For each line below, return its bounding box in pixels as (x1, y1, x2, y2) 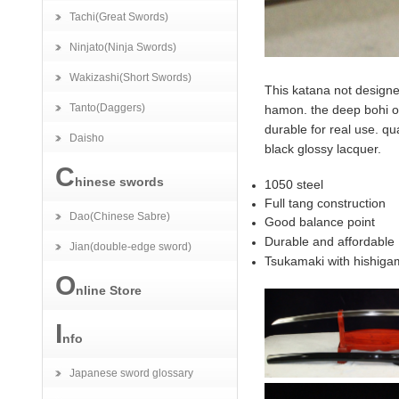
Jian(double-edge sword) (69, 240, 191, 253)
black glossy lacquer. (265, 141, 385, 156)
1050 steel (265, 176, 323, 191)
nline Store (76, 283, 142, 297)
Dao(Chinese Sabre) (69, 210, 170, 223)
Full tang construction (265, 195, 386, 210)
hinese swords (75, 175, 164, 189)
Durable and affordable (265, 233, 395, 248)
